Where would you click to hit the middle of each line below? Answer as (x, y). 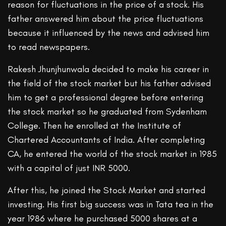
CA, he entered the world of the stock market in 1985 (112, 154)
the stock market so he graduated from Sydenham (107, 112)
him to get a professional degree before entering (106, 98)
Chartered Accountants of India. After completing (106, 140)
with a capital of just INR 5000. (69, 168)
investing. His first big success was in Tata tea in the (111, 205)
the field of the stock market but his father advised (109, 83)
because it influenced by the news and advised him (109, 33)
